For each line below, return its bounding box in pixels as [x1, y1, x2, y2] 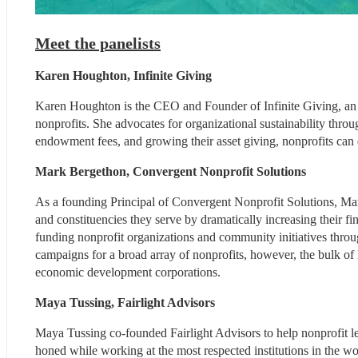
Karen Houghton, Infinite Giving [35, 68, 212, 82]
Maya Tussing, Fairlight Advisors [35, 295, 215, 309]
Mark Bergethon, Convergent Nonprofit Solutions [35, 164, 306, 178]
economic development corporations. [35, 265, 221, 279]
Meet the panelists [35, 34, 161, 52]
